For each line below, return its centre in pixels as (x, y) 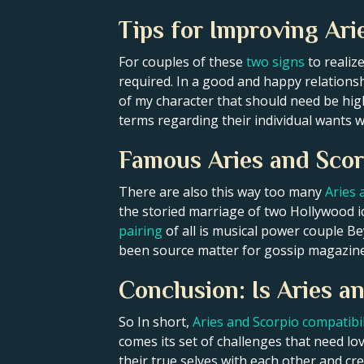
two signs (275, 61)
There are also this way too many (222, 191)
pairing (141, 230)
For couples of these (182, 61)
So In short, (156, 321)
